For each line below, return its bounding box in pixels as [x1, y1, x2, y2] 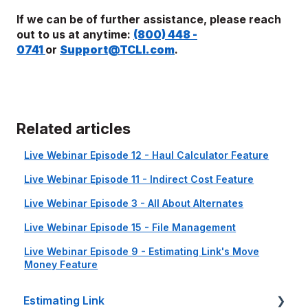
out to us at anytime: [16, 27, 133, 41]
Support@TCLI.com [60, 42, 175, 56]
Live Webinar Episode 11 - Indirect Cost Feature [24, 173, 254, 185]
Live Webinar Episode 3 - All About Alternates [24, 197, 244, 209]
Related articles [16, 120, 131, 137]
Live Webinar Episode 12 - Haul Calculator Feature [24, 149, 269, 161]
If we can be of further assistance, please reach [16, 12, 281, 26]
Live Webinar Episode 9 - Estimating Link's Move [24, 245, 260, 257]
